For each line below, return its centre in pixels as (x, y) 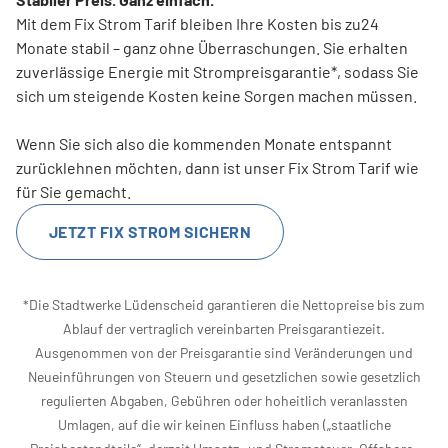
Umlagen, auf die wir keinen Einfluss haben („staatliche (224, 424)
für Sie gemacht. (73, 191)
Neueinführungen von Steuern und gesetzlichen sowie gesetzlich (224, 376)
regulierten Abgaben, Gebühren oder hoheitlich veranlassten (224, 400)
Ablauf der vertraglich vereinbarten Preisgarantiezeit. (224, 328)
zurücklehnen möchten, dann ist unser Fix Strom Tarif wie (217, 167)
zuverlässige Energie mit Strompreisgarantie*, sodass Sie (217, 71)
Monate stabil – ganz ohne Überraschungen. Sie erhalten (212, 47)
